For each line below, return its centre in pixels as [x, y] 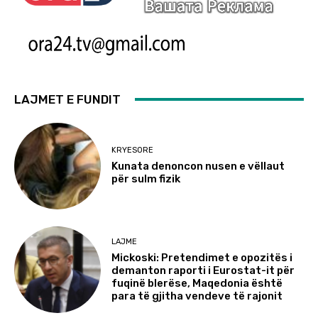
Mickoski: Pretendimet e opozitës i [202, 257]
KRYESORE [133, 150]
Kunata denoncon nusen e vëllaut [198, 166]
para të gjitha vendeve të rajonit [197, 296]
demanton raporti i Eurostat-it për [203, 270]
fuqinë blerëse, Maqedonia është [197, 283]
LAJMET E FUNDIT [67, 99]
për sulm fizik [146, 179]
